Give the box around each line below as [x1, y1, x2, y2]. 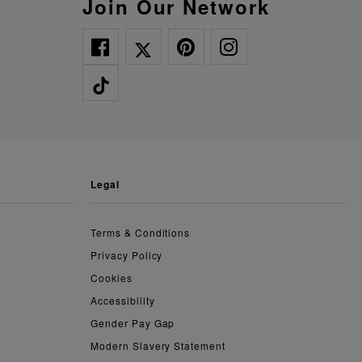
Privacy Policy [90, 248, 163, 263]
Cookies [90, 271, 133, 285]
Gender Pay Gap [90, 316, 175, 330]
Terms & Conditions [95, 225, 191, 240]
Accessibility [90, 293, 155, 308]
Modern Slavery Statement [90, 339, 226, 353]
